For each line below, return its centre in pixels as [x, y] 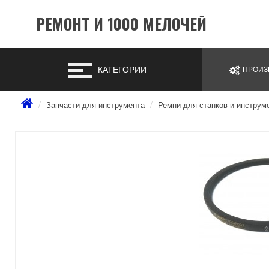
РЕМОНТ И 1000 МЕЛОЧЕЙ [121, 24]
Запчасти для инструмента [95, 105]
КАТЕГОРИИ [122, 69]
